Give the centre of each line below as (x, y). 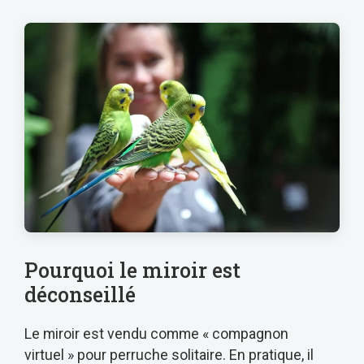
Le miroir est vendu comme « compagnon (156, 334)
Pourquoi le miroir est (132, 271)
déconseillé (80, 295)
